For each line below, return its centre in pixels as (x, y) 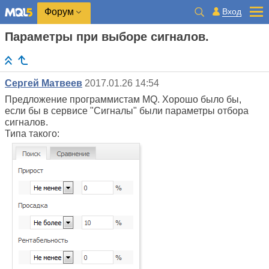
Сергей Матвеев (44, 83)
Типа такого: (32, 134)
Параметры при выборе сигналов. (107, 37)
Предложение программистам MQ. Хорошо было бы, (123, 100)
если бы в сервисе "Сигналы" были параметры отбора (127, 111)
